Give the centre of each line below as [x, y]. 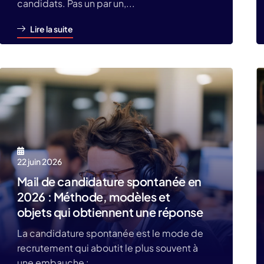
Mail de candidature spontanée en [109, 181]
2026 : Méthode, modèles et [93, 197]
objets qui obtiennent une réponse [110, 212]
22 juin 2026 [39, 161]
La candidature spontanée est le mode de [110, 233]
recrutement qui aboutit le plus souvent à [107, 248]
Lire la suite [51, 29]
